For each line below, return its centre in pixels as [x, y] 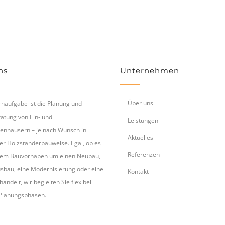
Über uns [140, 103]
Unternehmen [150, 71]
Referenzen [144, 155]
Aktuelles [140, 138]
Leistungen [143, 121]
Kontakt [138, 172]
